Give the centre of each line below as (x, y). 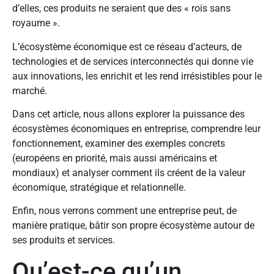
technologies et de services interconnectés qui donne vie (133, 61)
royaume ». (37, 23)
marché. (31, 91)
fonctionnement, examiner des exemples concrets (119, 143)
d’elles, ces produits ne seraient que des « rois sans (121, 9)
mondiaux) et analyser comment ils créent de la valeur (129, 173)
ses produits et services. (64, 240)
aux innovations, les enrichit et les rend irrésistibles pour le (137, 76)
